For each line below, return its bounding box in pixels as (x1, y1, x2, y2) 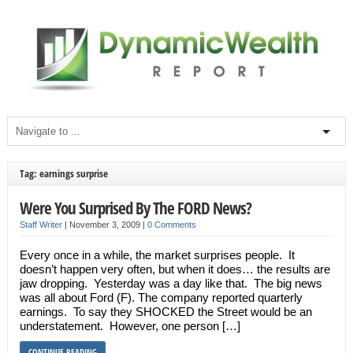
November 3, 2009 (69, 220, 143, 229)
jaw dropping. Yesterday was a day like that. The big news (19, 277, 322, 290)
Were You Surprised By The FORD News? (19, 196, 251, 219)
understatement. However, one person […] (19, 319, 240, 333)
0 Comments (147, 220, 196, 229)
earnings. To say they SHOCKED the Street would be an (19, 305, 312, 318)
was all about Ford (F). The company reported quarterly (19, 291, 303, 304)
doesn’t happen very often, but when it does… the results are (19, 262, 330, 276)
